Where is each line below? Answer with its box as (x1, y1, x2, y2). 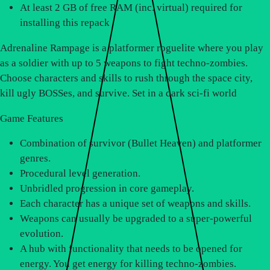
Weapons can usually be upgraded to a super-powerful (20, 213, 253, 225)
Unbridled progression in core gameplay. (20, 183, 195, 195)
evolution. (20, 228, 64, 240)
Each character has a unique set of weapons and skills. (20, 198, 251, 210)
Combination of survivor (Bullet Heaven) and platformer (20, 137, 262, 149)
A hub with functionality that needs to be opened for (20, 243, 243, 255)
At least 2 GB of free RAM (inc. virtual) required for (20, 2, 243, 14)
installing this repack (20, 17, 110, 29)
